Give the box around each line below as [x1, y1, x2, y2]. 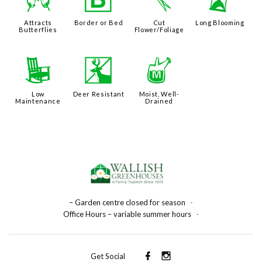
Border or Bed [74, 19, 123, 27]
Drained [145, 97, 173, 105]
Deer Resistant [73, 90, 125, 98]
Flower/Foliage [134, 26, 184, 34]
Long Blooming [195, 19, 244, 27]
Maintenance [15, 97, 61, 105]
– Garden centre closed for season [69, 198, 185, 208]
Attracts [23, 19, 53, 27]
